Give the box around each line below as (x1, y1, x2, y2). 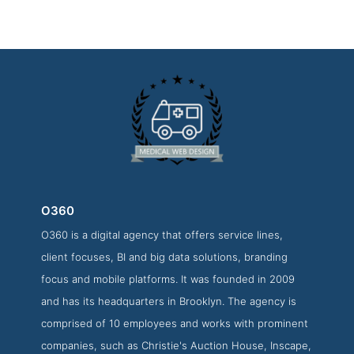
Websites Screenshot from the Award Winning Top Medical (17, 273, 337, 288)
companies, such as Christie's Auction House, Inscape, (41, 339, 312, 352)
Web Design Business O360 (100, 285, 254, 300)
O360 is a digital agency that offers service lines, (41, 228, 284, 241)
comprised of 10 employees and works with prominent (41, 317, 309, 330)
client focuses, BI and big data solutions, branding (41, 250, 288, 263)
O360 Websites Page (108, 242, 246, 258)
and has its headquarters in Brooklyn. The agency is (41, 295, 297, 307)
